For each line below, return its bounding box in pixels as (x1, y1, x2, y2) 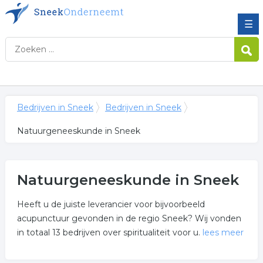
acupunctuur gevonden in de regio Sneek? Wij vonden (16, 213, 241, 224)
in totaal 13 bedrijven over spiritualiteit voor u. (16, 227, 203, 238)
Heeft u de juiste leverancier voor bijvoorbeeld (16, 199, 205, 210)
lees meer (202, 227, 244, 238)
